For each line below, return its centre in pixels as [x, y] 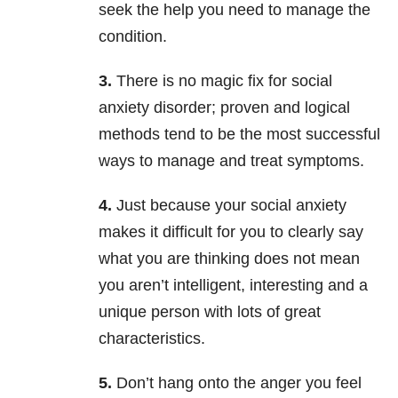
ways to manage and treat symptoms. [231, 161]
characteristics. [152, 339]
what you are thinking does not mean [229, 259]
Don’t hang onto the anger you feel [237, 383]
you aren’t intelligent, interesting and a [233, 286]
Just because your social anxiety [229, 206]
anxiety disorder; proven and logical [224, 108]
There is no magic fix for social [222, 81]
